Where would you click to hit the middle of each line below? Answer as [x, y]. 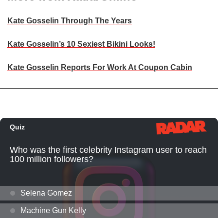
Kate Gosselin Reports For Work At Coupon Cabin [100, 68]
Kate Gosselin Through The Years [70, 21]
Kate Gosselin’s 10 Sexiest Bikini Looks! [81, 44]
